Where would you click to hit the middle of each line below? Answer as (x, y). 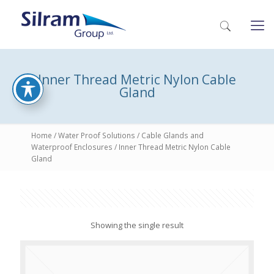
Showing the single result (137, 225)
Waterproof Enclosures (72, 147)
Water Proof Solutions (97, 135)
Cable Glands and (172, 135)
